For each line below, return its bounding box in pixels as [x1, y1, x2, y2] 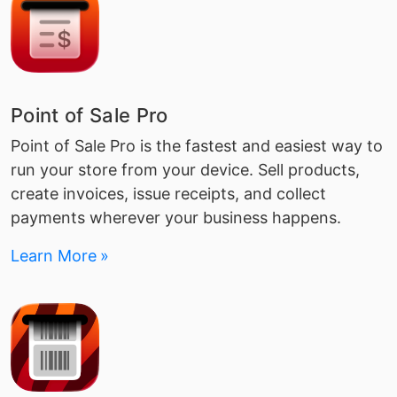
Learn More [11, 246, 97, 265]
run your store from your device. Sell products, [11, 160, 360, 179]
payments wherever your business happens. [11, 208, 341, 227]
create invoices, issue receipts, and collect [11, 184, 326, 203]
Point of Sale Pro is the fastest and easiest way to [11, 136, 383, 155]
